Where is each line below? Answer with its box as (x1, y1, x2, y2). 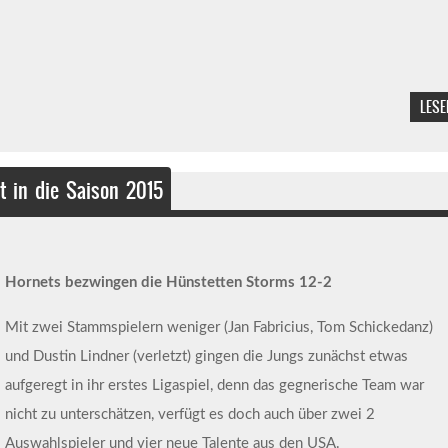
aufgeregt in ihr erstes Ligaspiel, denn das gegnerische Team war (4, 377, 424, 393)
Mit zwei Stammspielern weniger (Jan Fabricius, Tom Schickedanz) (4, 319, 433, 335)
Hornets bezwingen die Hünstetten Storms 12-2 (4, 274, 332, 290)
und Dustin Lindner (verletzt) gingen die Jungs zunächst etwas (4, 348, 408, 364)
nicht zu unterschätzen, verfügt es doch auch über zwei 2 (4, 406, 375, 422)
